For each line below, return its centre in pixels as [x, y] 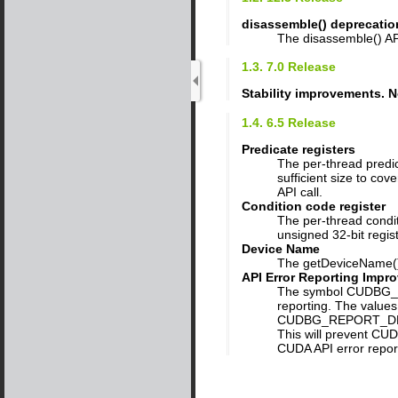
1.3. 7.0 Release [289, 67]
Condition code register [314, 207]
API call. [300, 192]
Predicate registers [298, 150]
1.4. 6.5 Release [289, 123]
